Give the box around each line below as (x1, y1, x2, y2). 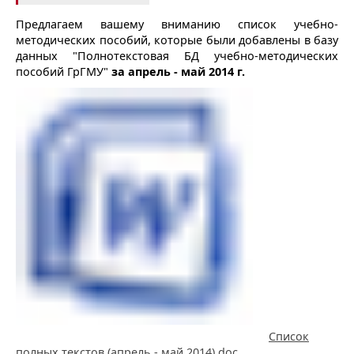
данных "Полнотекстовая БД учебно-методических (16, 47, 338, 63)
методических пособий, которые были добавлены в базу (16, 32, 338, 47)
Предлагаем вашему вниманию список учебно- (16, 16, 338, 32)
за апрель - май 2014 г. (111, 63, 245, 79)
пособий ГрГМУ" (16, 63, 111, 79)
